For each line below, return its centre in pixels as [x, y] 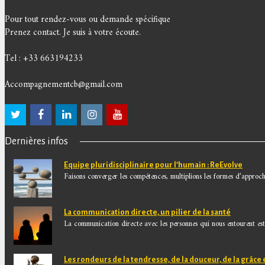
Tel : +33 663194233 [44, 59]
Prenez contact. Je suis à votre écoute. [73, 33]
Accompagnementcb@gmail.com [64, 85]
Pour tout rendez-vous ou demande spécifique [88, 20]
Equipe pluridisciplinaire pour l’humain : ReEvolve [153, 165]
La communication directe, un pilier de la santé [147, 212]
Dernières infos [36, 141]
